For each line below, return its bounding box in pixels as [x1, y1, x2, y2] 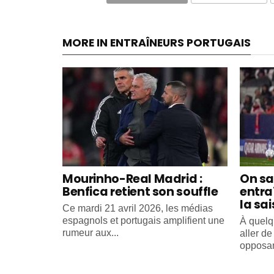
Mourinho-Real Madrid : [62, 170, 202, 187]
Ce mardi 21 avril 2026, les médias [62, 202, 213, 213]
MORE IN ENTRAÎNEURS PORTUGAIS [62, 35, 251, 50]
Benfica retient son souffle [62, 183, 218, 200]
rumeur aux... [62, 227, 119, 238]
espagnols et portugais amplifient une [62, 215, 224, 226]
